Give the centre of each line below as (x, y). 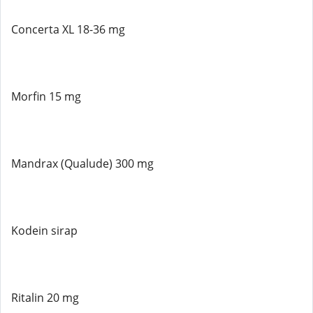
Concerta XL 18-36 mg (68, 29)
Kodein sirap (44, 231)
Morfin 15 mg (46, 96)
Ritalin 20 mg (45, 298)
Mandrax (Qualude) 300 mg (82, 163)
